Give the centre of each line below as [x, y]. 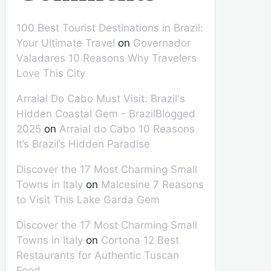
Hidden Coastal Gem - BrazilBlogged [106, 114]
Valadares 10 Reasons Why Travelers [106, 58]
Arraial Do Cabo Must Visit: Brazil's [101, 99]
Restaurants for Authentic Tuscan [98, 255]
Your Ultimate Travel [66, 43]
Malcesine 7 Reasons [152, 184]
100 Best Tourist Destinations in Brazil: [110, 28]
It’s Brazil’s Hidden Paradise [83, 144]
